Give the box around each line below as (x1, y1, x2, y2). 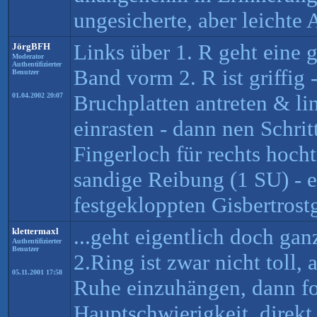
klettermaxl (12, 226, 59, 236)
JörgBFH (12, 41, 50, 52)
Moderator (12, 52, 44, 60)
